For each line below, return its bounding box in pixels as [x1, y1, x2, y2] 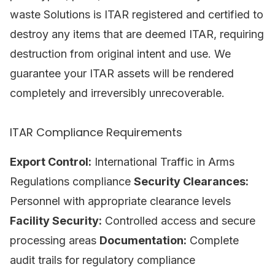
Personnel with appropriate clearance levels [10, 195, 231, 207]
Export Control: [10, 155, 91, 168]
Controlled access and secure [102, 214, 255, 227]
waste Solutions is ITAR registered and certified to [10, 8, 263, 21]
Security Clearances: [134, 175, 249, 188]
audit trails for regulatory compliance [10, 254, 195, 266]
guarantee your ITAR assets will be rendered [10, 67, 234, 80]
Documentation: [99, 234, 187, 247]
